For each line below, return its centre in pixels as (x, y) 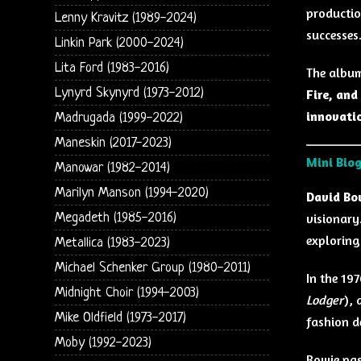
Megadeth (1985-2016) (115, 218)
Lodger (324, 300)
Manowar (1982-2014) (112, 168)
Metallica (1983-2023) (112, 243)
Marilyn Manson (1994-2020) (131, 193)
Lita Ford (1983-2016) (112, 68)
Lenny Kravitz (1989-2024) (125, 18)
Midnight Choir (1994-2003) (127, 293)
